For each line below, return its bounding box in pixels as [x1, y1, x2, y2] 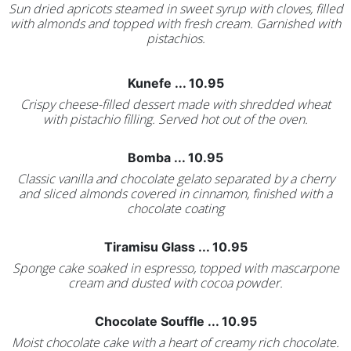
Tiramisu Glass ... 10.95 [103, 239, 248, 255]
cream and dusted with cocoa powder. [68, 274, 283, 291]
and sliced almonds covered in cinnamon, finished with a [19, 185, 332, 202]
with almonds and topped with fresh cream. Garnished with [10, 15, 341, 32]
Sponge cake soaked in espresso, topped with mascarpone [12, 259, 339, 277]
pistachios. [146, 30, 205, 47]
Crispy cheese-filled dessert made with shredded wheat [20, 96, 331, 113]
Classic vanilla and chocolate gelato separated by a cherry [16, 170, 335, 187]
